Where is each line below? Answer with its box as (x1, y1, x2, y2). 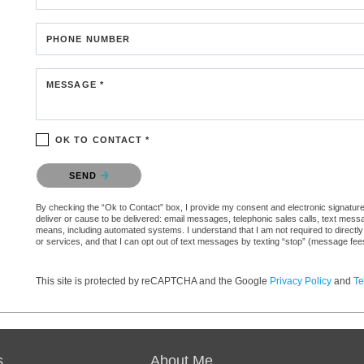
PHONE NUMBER (46, 33, 131, 44)
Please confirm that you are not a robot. (36, 159, 223, 172)
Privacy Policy (270, 275, 331, 287)
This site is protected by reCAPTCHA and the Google (36, 275, 270, 287)
